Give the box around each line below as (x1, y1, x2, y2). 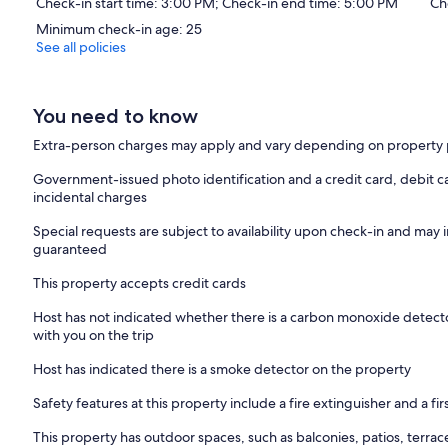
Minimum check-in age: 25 (36, 20, 202, 39)
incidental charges (33, 188, 148, 207)
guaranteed (33, 240, 108, 259)
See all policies (36, 38, 126, 57)
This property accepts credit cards (33, 274, 247, 293)
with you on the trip (33, 326, 155, 345)
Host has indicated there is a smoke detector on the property (33, 360, 412, 379)
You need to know (33, 104, 199, 129)
